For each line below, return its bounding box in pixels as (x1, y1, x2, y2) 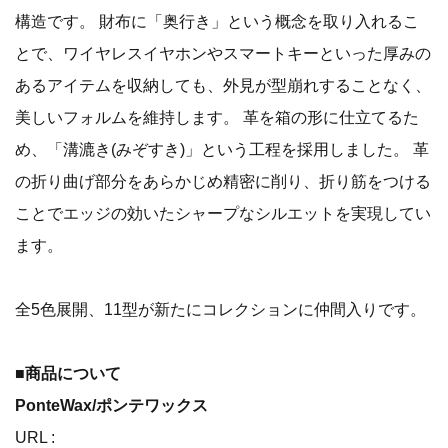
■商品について (15, 364, 121, 383)
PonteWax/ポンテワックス (15, 396, 208, 415)
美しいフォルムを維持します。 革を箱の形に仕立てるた (15, 108, 419, 127)
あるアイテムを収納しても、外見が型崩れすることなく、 (15, 76, 431, 95)
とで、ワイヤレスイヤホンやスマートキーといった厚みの (15, 44, 431, 63)
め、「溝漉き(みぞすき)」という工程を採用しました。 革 (15, 140, 429, 159)
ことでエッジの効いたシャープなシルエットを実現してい (15, 204, 431, 223)
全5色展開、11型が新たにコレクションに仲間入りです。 (15, 300, 426, 319)
